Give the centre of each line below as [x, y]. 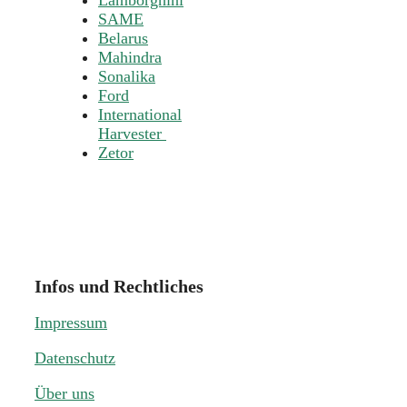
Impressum [71, 323]
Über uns [65, 393]
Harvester [132, 134]
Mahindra [130, 58]
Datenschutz [75, 358]
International [140, 115]
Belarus [123, 39]
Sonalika [127, 77]
